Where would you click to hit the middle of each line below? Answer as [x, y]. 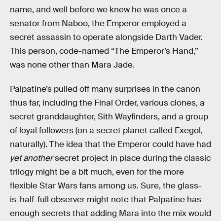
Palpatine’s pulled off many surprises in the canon [105, 89]
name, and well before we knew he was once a [98, 9]
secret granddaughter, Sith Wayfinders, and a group [109, 117]
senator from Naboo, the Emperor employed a [98, 23]
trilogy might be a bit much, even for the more [97, 172]
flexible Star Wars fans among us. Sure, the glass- [106, 186]
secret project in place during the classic [132, 158]
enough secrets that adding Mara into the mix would [110, 214]
